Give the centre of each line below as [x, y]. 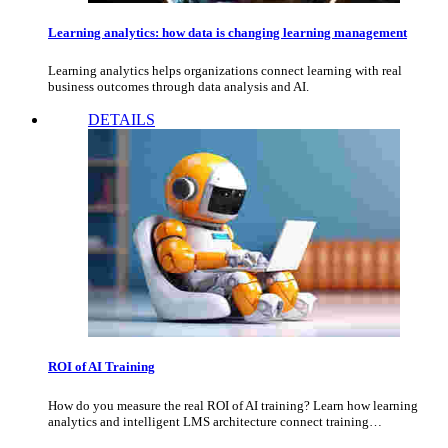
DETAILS [121, 120]
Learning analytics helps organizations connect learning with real [225, 71]
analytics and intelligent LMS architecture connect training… [215, 421]
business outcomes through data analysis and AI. [178, 87]
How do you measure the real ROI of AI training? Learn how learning [233, 405]
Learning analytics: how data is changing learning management [227, 32]
